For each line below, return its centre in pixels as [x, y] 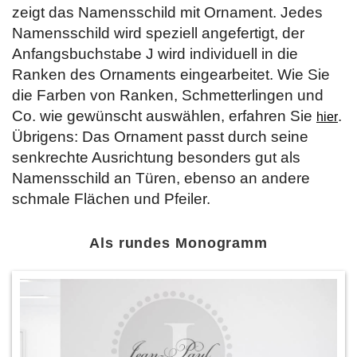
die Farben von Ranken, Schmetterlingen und [168, 95]
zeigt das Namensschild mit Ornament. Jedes [167, 12]
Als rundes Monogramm [178, 243]
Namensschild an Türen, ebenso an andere [161, 178]
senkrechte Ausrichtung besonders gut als [156, 157]
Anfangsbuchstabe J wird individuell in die [155, 53]
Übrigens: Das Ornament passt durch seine [160, 136]
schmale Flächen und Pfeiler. [111, 198]
